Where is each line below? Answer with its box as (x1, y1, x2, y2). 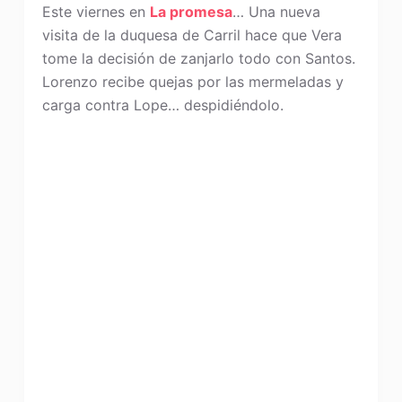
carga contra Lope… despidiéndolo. (41, 96, 284, 114)
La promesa (149, 3, 232, 21)
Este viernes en (41, 3, 150, 21)
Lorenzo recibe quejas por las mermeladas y (41, 73, 344, 91)
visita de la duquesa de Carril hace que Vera (41, 26, 342, 44)
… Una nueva (232, 3, 320, 21)
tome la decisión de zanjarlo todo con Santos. (41, 49, 355, 67)
